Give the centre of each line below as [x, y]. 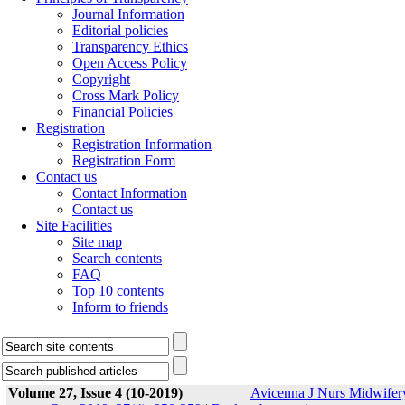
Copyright [101, 79]
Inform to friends [120, 307]
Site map [97, 242]
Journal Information [128, 14]
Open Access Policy [130, 63]
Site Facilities [74, 226]
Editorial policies [120, 30]
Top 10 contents [118, 291]
